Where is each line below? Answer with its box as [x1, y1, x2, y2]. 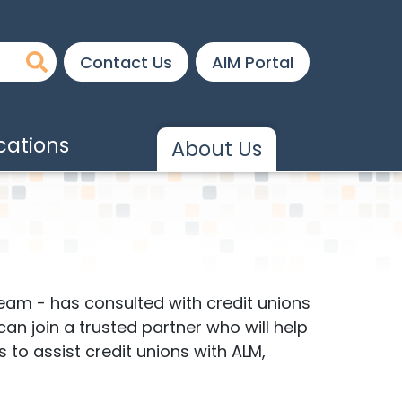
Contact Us [80, 50, 172, 74]
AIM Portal [212, 50, 293, 74]
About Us [171, 135, 262, 164]
